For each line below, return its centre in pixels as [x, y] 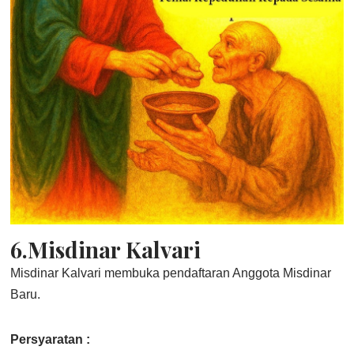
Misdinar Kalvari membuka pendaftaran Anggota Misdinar [171, 273]
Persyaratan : [51, 340]
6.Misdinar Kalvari [106, 250]
